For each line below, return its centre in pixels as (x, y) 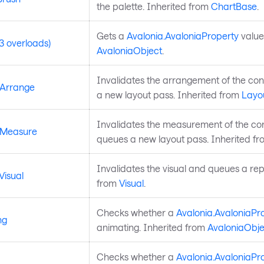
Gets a (111, 35)
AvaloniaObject (129, 50)
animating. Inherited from (152, 227)
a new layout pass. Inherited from (169, 94)
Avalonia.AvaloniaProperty (182, 35)
